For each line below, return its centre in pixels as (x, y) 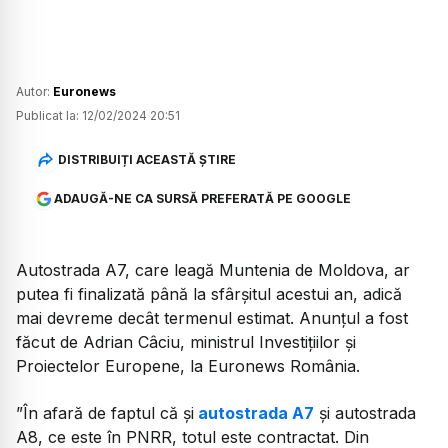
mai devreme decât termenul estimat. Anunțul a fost (212, 318)
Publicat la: (47, 116)
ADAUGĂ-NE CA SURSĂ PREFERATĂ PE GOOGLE (202, 199)
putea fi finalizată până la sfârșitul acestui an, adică (209, 294)
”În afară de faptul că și (105, 412)
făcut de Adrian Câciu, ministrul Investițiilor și (186, 342)
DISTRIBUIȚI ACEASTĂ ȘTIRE (146, 159)
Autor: (34, 92)
